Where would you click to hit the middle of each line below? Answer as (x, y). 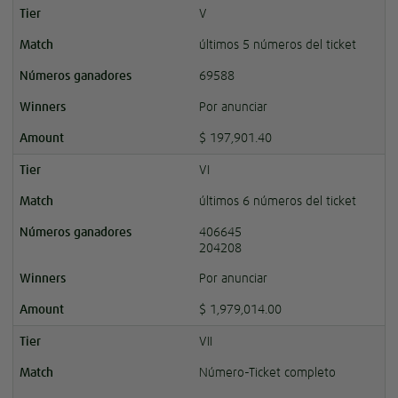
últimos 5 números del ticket (278, 45)
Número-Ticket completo (267, 373)
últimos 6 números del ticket (278, 201)
